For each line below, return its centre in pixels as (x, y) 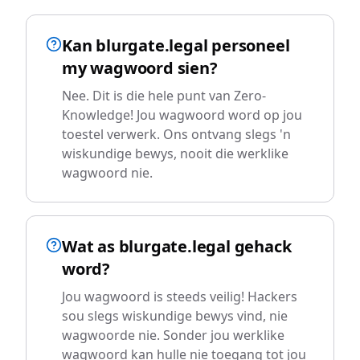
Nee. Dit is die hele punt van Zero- (164, 96)
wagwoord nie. (107, 173)
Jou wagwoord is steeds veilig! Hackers (180, 297)
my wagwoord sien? (140, 68)
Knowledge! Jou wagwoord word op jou (182, 115)
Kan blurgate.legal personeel (176, 45)
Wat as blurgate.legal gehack (177, 246)
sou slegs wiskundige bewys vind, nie (175, 316)
